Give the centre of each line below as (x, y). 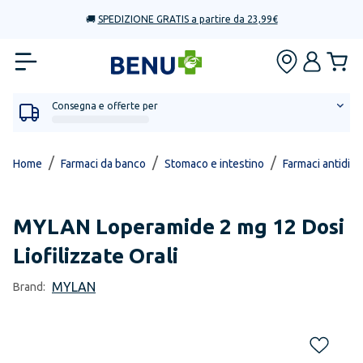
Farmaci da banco (103, 164)
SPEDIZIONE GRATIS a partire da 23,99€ (188, 19)
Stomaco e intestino (214, 164)
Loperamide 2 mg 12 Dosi (220, 226)
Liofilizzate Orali (96, 256)
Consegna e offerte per (105, 106)
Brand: (29, 287)
